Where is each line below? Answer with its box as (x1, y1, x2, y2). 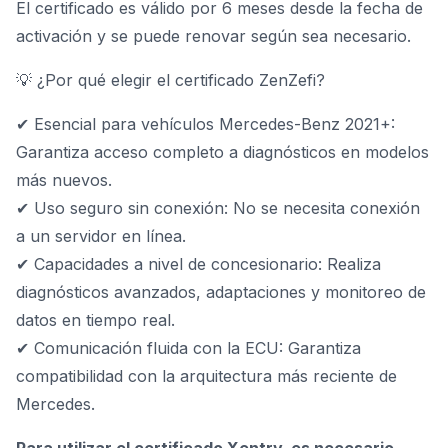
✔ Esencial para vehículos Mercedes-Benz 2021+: (16, 114, 395, 134)
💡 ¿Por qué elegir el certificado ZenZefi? (16, 70, 325, 90)
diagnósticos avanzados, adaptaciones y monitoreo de (16, 282, 426, 302)
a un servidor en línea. (16, 226, 186, 246)
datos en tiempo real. (16, 310, 175, 330)
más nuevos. (16, 170, 112, 190)
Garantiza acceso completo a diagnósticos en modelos (16, 142, 429, 162)
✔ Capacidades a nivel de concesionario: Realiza (16, 254, 381, 274)
